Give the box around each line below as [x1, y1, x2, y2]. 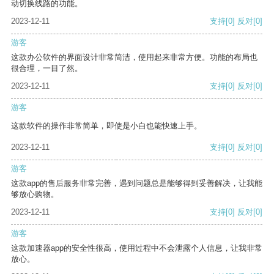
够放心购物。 [11, 190, 59, 199]
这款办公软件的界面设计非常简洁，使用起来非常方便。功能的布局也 [11, 53, 257, 62]
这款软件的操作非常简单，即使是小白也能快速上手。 [11, 121, 202, 131]
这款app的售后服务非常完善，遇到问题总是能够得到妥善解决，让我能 [11, 179, 262, 188]
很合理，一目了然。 [11, 64, 83, 73]
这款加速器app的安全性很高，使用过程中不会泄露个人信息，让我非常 [11, 243, 262, 253]
